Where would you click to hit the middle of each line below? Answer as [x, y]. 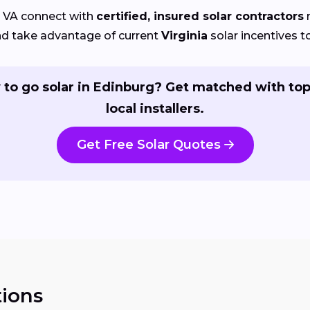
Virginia [184, 36]
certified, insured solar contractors [200, 17]
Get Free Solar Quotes [148, 145]
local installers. [155, 109]
